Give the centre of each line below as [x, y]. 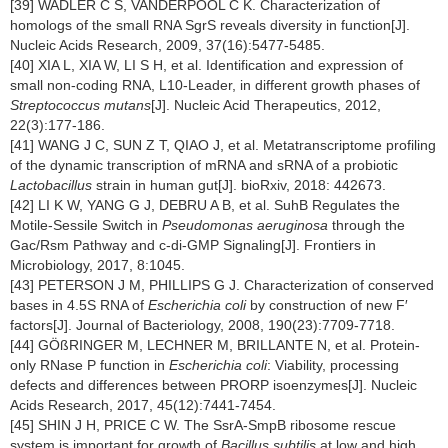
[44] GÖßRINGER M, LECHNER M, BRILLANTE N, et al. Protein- [215, 345]
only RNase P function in [89, 365]
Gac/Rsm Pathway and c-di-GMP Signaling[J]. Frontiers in [193, 245]
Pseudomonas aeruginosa [245, 225]
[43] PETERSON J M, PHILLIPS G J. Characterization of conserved [222, 285]
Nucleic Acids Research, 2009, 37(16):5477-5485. [167, 45]
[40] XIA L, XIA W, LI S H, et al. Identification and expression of [206, 65]
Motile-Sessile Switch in [86, 225]
